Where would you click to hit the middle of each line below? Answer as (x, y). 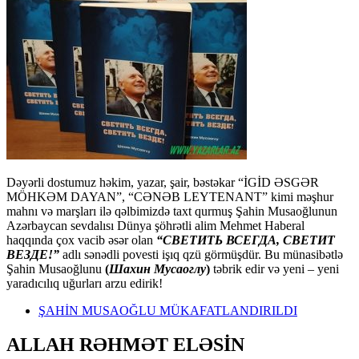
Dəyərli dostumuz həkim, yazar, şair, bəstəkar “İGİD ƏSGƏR (163, 182)
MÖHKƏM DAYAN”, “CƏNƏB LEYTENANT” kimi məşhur (170, 196)
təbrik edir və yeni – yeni (274, 268)
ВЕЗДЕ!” (33, 254)
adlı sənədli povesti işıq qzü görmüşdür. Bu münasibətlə (203, 254)
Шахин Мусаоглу (157, 268)
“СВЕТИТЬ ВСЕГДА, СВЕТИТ (246, 240)
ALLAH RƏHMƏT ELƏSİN (125, 344)
